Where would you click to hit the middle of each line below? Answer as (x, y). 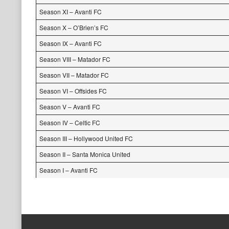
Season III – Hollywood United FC (86, 138)
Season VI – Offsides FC (73, 91)
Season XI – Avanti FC (71, 12)
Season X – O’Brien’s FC (74, 27)
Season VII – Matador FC (74, 75)
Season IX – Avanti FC (71, 43)
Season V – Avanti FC (70, 107)
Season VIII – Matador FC (75, 59)
